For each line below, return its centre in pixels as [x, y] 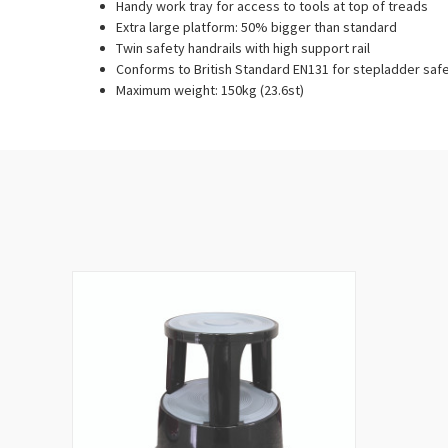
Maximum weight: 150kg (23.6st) [210, 89]
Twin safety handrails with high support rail [243, 47]
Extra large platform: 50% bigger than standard [257, 26]
